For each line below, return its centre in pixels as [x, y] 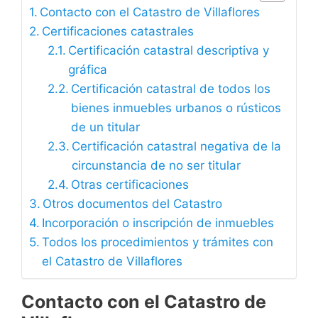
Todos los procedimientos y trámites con [158, 242]
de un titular [105, 127]
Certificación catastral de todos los [170, 88]
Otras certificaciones [130, 184]
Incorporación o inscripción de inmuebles [158, 223]
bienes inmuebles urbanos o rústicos [176, 108]
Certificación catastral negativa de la [176, 146]
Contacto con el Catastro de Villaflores [150, 12]
